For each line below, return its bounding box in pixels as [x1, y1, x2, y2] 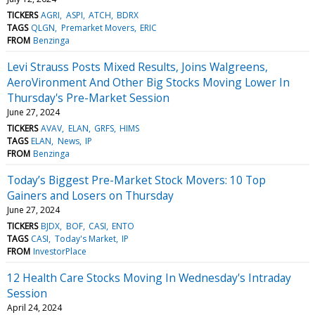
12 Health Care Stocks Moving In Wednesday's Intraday [7, 269, 291, 285]
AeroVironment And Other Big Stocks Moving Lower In [7, 74, 290, 90]
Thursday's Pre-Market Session [7, 89, 169, 105]
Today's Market [54, 232, 116, 245]
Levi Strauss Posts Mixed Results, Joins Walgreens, [7, 58, 268, 75]
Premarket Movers [60, 21, 134, 34]
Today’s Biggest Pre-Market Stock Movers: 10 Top [7, 172, 266, 188]
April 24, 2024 [7, 301, 62, 314]
